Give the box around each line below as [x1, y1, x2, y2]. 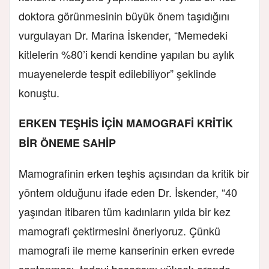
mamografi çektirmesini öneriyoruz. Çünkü [19, 222, 220, 238]
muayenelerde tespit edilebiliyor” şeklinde [19, 65, 216, 81]
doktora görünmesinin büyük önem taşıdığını [19, 7, 229, 23]
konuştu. [19, 84, 59, 100]
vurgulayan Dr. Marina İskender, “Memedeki [19, 26, 228, 43]
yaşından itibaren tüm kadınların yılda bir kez [19, 203, 231, 219]
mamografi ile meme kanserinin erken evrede [19, 241, 235, 258]
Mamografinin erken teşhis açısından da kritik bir [19, 165, 249, 181]
